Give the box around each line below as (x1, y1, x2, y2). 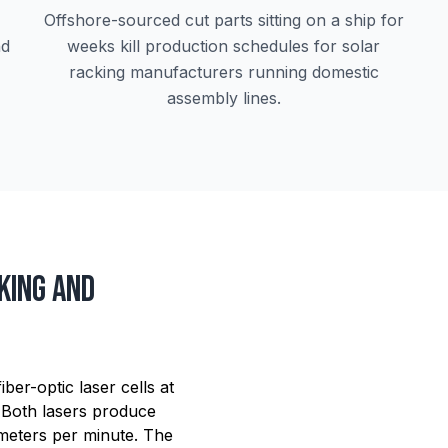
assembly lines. (166, 88, 281, 108)
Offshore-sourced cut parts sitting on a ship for (43, 10, 404, 30)
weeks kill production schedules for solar (67, 36, 381, 56)
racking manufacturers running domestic (68, 62, 379, 82)
